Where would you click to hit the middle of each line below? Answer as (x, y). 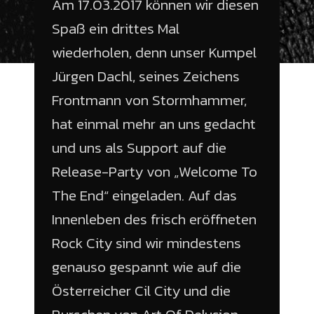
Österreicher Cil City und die (141, 291)
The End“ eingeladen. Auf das (144, 196)
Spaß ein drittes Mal (116, 29)
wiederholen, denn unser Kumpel (154, 53)
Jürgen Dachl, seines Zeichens (146, 76)
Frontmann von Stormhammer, (149, 100)
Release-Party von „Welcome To (155, 172)
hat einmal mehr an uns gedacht (154, 124)
